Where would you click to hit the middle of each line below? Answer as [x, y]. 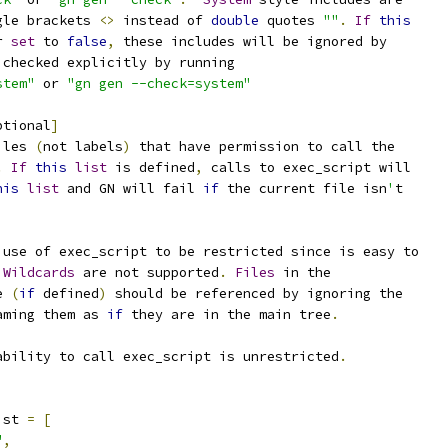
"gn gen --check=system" [159, 83]
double [235, 20]
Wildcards [39, 272]
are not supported [147, 272]
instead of [163, 20]
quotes [291, 20]
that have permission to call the [263, 146]
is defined [151, 167]
